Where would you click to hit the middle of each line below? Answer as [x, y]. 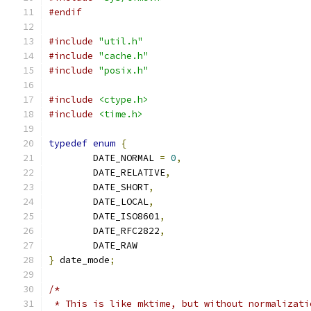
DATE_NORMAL [126, 158]
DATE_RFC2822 [126, 231]
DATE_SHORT [121, 187]
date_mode [82, 260]
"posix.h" [124, 70]
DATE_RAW [115, 245]
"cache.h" [124, 56]
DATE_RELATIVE [129, 173]
